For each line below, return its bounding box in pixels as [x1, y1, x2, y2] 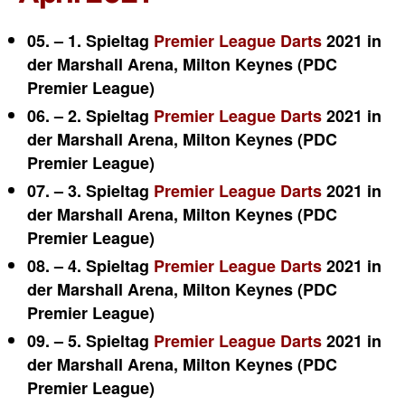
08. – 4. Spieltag [27, 254, 154, 278]
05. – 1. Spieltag [27, 29, 154, 52]
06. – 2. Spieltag [27, 104, 154, 127]
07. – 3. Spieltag [27, 179, 154, 202]
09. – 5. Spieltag [27, 329, 154, 353]
